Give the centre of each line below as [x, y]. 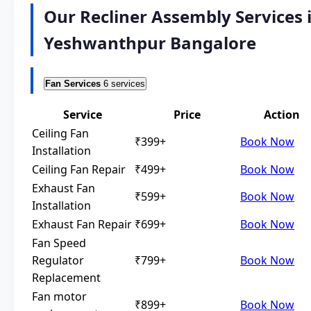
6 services [124, 84]
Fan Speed [59, 243]
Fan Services [73, 84]
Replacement [66, 278]
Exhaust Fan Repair [82, 225]
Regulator [58, 261]
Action [282, 115]
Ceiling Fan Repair [79, 170]
